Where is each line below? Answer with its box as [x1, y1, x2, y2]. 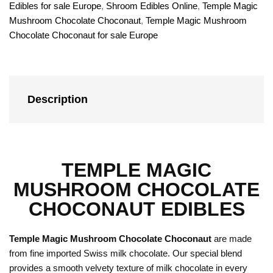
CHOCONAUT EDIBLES [28, 197, 245, 220]
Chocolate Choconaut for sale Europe [9, 29, 158, 40]
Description [27, 93, 88, 105]
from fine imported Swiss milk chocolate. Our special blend [9, 248, 242, 259]
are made [214, 233, 252, 244]
